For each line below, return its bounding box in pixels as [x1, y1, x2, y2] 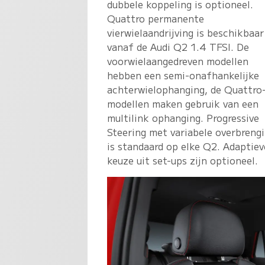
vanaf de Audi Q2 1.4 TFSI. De [107, 39, 250, 54]
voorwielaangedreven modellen [107, 53, 249, 68]
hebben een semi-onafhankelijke [107, 67, 260, 82]
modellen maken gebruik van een [107, 96, 259, 111]
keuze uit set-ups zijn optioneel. [107, 153, 258, 167]
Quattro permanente [107, 11, 205, 25]
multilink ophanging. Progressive [107, 110, 260, 125]
